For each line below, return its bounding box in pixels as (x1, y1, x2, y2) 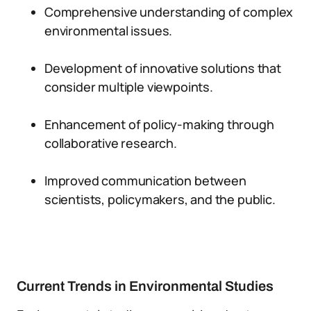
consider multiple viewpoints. (44, 78, 213, 95)
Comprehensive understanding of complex (44, 3, 294, 20)
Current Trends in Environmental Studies (17, 278, 274, 294)
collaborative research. (44, 135, 177, 151)
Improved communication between (44, 172, 246, 189)
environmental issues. (44, 22, 173, 39)
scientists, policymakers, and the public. (44, 191, 276, 208)
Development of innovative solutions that (44, 60, 281, 76)
